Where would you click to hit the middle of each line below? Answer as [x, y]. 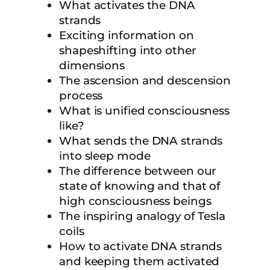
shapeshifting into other [128, 51]
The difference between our [138, 171]
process [81, 96]
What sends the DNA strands [141, 141]
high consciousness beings [135, 201]
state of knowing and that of [140, 186]
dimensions [92, 66]
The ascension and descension [145, 81]
